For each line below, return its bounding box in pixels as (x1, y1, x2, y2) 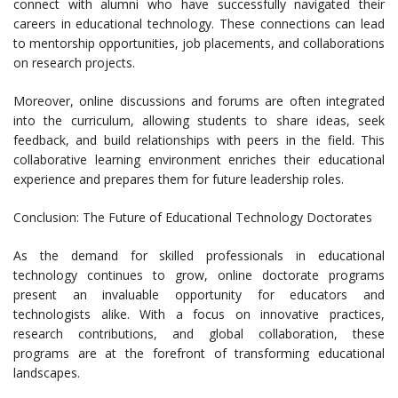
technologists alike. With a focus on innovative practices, (13, 306, 385, 323)
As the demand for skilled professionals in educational (13, 247, 385, 265)
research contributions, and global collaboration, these (13, 325, 385, 343)
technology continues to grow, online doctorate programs (13, 267, 385, 284)
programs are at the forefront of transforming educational (13, 345, 385, 362)
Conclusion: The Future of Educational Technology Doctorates (13, 209, 372, 227)
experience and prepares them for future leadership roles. (13, 171, 344, 188)
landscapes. (13, 364, 80, 382)
